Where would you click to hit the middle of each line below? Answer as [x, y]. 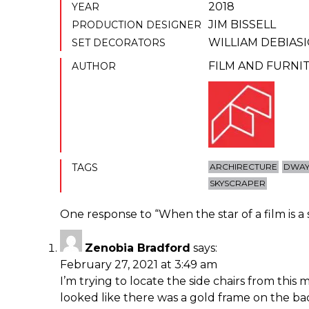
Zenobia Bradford [138, 248]
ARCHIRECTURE [244, 166]
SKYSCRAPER [238, 183]
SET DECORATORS [119, 42]
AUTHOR [94, 66]
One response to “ [109, 214]
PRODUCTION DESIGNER [137, 24]
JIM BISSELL [242, 24]
